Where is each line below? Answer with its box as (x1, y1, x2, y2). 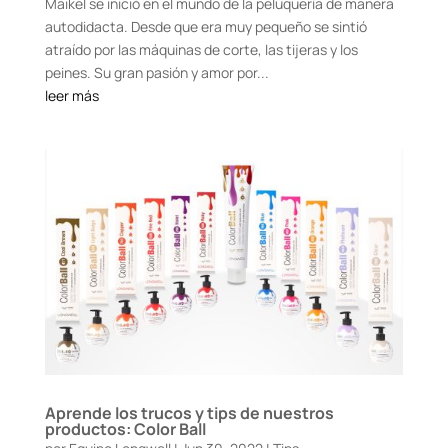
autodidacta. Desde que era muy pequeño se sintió (44, 16, 367, 36)
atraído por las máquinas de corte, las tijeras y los (44, 39, 358, 59)
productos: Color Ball (44, 418, 206, 441)
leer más (44, 85, 99, 105)
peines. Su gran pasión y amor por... (44, 62, 269, 82)
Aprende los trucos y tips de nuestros (44, 402, 334, 425)
